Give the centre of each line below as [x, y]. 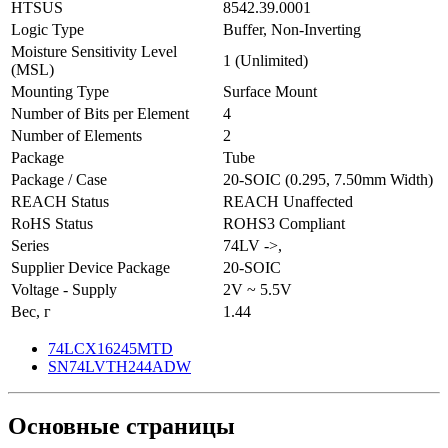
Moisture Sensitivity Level [94, 51]
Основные [64, 426]
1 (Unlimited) [265, 60]
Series [30, 245]
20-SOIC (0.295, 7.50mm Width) [328, 179]
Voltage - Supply [64, 289]
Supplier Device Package [90, 267]
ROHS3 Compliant [284, 223]
